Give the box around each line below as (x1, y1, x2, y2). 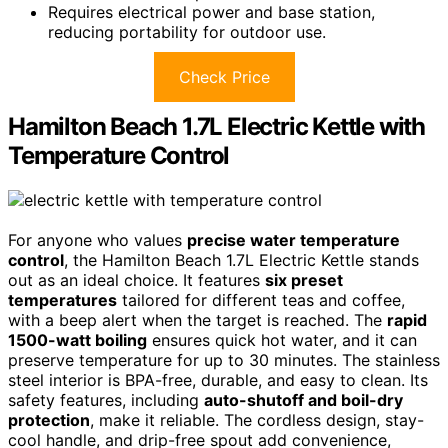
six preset (265, 269, 343, 290)
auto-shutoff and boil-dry (204, 389, 403, 410)
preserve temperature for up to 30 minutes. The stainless (8, 349, 440, 370)
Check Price (178, 66, 270, 87)
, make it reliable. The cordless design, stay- (90, 409, 424, 430)
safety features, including (8, 389, 204, 410)
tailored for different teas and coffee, (117, 289, 405, 310)
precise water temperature (187, 229, 400, 250)
